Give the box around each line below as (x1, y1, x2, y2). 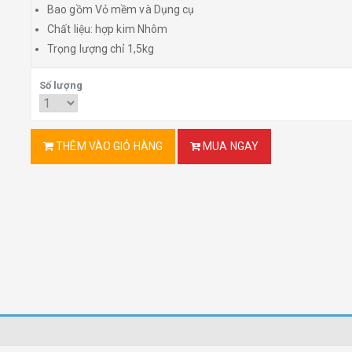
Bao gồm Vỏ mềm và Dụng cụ (47, 3, 195, 16)
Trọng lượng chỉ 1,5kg (47, 42, 155, 55)
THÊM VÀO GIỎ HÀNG (53, 140, 163, 152)
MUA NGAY (200, 140, 259, 152)
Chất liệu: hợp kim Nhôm (47, 23, 168, 35)
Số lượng (39, 79, 82, 91)
